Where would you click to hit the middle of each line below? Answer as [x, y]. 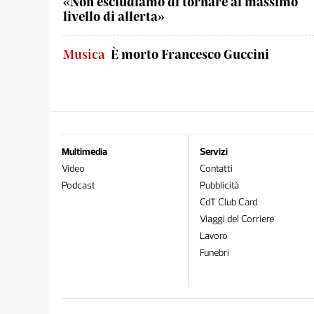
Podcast [78, 185]
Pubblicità [220, 185]
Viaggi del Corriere [237, 219]
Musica [84, 54]
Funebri [215, 253]
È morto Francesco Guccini [190, 54]
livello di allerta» [114, 16]
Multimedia [84, 152]
